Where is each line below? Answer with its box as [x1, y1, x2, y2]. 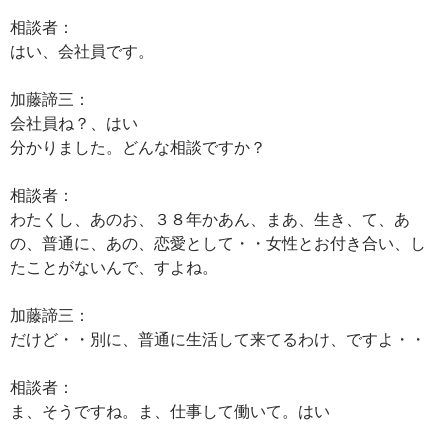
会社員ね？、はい [10, 113, 138, 132]
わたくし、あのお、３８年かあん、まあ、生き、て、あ [10, 209, 410, 228]
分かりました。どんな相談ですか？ [10, 137, 266, 156]
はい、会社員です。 [10, 41, 154, 60]
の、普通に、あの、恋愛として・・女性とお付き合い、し [10, 233, 426, 252]
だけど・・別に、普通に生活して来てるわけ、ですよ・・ [10, 329, 426, 348]
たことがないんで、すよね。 [10, 257, 218, 276]
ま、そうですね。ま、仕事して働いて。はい [10, 401, 330, 420]
